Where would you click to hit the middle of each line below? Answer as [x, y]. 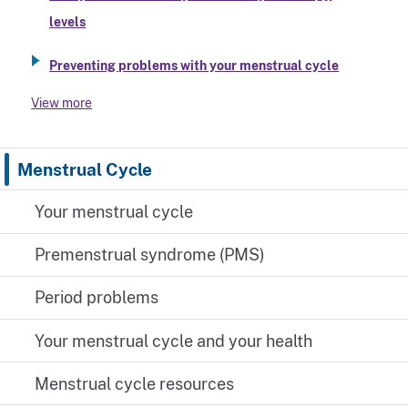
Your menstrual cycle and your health [174, 341]
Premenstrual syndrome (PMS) [150, 255]
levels [68, 22]
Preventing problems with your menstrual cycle [194, 65]
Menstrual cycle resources [135, 383]
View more [62, 102]
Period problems [97, 298]
